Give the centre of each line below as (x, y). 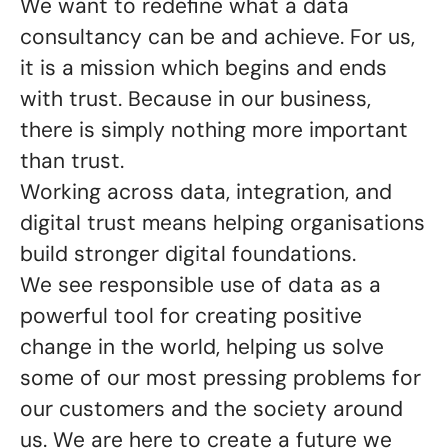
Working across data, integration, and (206, 192)
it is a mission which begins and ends (203, 68)
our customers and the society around (211, 409)
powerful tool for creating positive (191, 316)
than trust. (72, 161)
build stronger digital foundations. (188, 254)
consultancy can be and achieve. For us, (217, 37)
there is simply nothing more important (214, 130)
